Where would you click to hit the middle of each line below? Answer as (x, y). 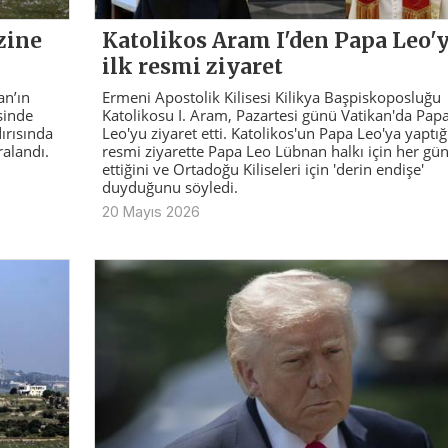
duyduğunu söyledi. (169, 186)
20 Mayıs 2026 (150, 211)
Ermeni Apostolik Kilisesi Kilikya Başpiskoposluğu (271, 96)
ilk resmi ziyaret (192, 66)
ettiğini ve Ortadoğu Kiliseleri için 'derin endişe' (262, 168)
